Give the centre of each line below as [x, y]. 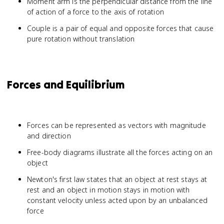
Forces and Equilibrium [66, 84]
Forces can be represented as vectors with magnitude [116, 125]
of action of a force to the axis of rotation [95, 12]
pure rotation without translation [81, 39]
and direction [49, 136]
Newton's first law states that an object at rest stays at [117, 179]
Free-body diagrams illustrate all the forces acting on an [120, 152]
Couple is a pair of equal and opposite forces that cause [120, 28]
